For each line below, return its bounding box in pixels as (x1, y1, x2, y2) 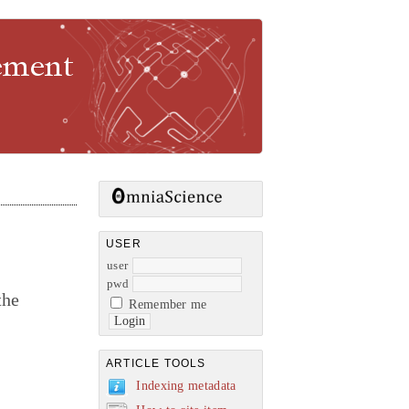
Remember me (129, 298, 207, 311)
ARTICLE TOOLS (106, 356, 206, 370)
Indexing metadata (136, 378, 236, 393)
